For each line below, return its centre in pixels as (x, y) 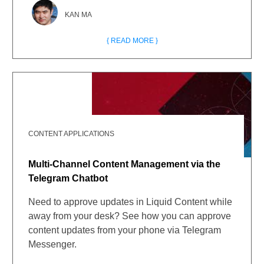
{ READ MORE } (132, 41)
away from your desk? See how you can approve (130, 216)
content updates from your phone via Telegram (125, 230)
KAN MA (79, 15)
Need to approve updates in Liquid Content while (131, 202)
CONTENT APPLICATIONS (72, 134)
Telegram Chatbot (68, 178)
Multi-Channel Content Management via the (125, 164)
